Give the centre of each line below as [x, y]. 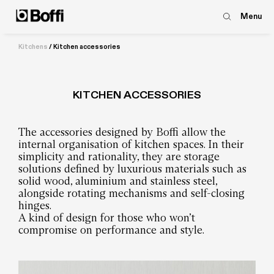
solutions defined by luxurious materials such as [132, 169]
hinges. [35, 206]
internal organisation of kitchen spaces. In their [131, 144]
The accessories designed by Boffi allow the [122, 132]
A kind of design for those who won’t [107, 218]
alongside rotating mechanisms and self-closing [131, 193]
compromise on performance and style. [111, 230]
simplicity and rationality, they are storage [119, 157]
